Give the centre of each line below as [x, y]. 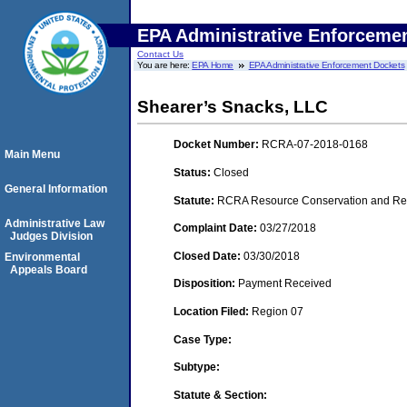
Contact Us [160, 54]
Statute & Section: [220, 395]
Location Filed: [213, 311]
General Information [56, 189]
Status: [194, 172]
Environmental [42, 257]
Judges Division [51, 236]
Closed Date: [208, 256]
